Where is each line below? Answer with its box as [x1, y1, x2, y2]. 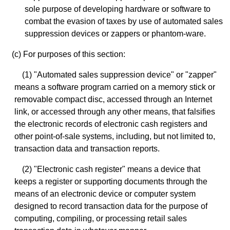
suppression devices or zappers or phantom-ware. [25, 29, 206, 39]
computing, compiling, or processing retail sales [14, 214, 187, 223]
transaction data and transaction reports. [14, 144, 160, 154]
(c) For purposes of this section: [12, 50, 125, 59]
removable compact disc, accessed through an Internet [14, 95, 212, 104]
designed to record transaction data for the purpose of [14, 202, 207, 211]
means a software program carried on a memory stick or [14, 83, 215, 92]
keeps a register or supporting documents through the [14, 177, 207, 186]
